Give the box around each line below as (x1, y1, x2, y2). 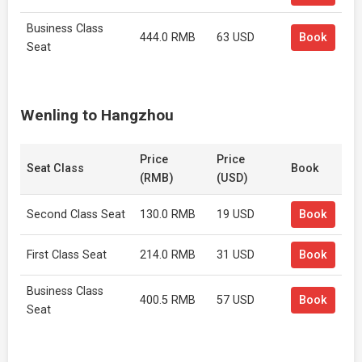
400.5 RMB (140, 293, 196, 307)
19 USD (217, 208, 255, 221)
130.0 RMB (140, 208, 196, 221)
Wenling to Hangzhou (20, 106, 174, 124)
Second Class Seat (27, 208, 125, 221)
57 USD (217, 293, 255, 307)
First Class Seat (27, 248, 107, 262)
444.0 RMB (140, 31, 196, 44)
